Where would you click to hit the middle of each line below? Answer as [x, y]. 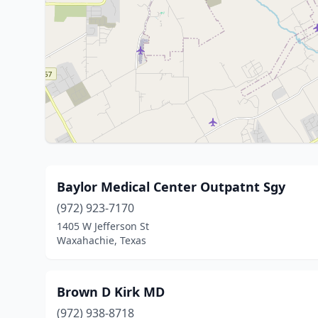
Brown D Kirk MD [111, 292]
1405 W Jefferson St [103, 226]
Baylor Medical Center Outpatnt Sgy [171, 187]
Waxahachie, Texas [102, 240]
